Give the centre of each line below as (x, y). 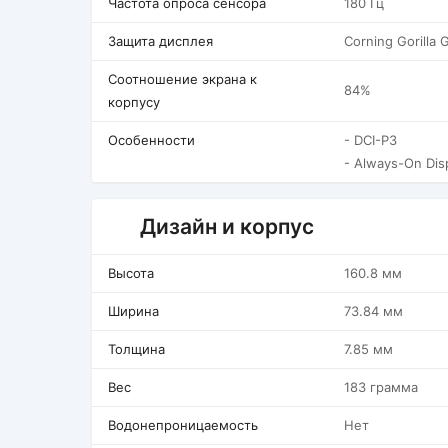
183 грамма (381, 387)
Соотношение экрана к (182, 79)
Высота (131, 273)
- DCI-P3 (370, 140)
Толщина (136, 349)
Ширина (133, 311)
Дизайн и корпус (227, 226)
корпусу (134, 102)
